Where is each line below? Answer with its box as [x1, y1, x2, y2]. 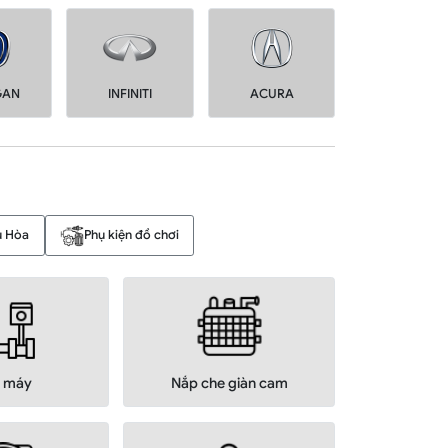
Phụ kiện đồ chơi [84, 226, 180, 243]
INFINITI [107, 86, 152, 103]
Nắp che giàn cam [170, 374, 288, 393]
